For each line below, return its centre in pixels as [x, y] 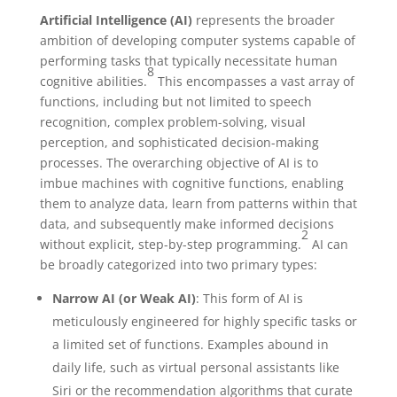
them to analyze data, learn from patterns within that [198, 203]
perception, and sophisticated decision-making [179, 142]
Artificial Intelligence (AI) [116, 19]
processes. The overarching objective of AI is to [179, 162]
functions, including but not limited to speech [175, 101]
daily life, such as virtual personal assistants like [195, 367]
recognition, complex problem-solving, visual [172, 121]
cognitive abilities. [93, 81]
